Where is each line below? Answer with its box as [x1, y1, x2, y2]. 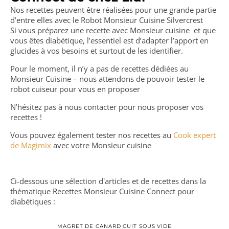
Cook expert [173, 130, 216, 140]
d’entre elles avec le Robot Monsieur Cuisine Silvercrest [10, 15, 203, 25]
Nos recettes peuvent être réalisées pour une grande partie [10, 5, 216, 15]
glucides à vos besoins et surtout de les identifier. [10, 45, 183, 56]
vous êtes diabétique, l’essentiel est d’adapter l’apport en [10, 35, 209, 45]
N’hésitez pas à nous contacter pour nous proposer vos [10, 102, 203, 112]
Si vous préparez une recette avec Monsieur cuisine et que [10, 25, 216, 35]
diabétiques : [10, 196, 55, 207]
